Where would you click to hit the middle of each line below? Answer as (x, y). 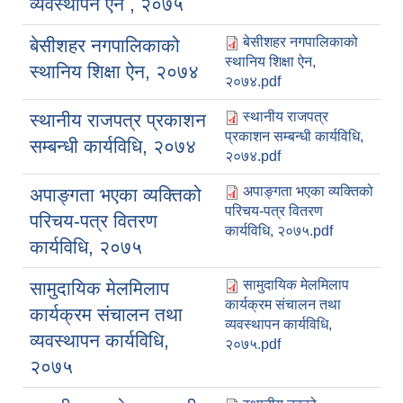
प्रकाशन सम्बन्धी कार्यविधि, (294, 137)
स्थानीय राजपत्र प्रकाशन (118, 121)
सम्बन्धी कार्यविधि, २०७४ (113, 147)
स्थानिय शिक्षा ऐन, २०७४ (114, 72)
